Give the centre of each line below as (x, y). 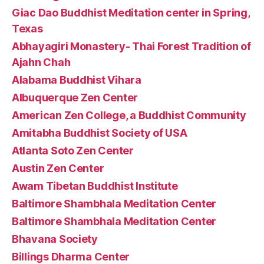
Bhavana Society (55, 239)
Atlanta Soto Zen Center (73, 151)
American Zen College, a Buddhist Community (129, 115)
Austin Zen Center (58, 168)
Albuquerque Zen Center (75, 98)
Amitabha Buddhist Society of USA (100, 133)
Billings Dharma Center (71, 257)
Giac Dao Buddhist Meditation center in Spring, (131, 13)
